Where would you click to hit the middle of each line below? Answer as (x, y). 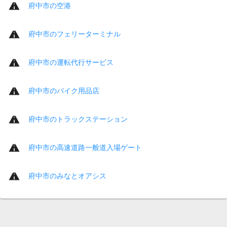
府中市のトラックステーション (78, 119)
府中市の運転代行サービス (71, 62)
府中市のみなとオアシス (67, 176)
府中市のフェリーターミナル (74, 34)
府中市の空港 (50, 5)
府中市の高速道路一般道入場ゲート (85, 147)
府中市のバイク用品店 (64, 90)
